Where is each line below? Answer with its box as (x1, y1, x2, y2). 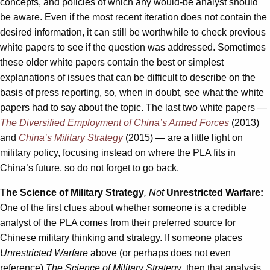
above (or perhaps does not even (88, 248, 231, 259)
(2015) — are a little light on (123, 133, 243, 143)
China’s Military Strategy (19, 133, 123, 143)
